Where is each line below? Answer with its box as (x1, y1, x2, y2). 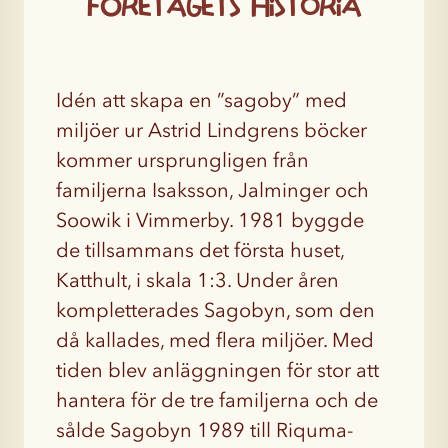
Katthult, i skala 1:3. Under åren (56, 268, 339, 292)
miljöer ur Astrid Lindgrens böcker (56, 118, 367, 142)
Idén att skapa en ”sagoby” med (56, 88, 347, 112)
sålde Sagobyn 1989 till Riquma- (56, 418, 353, 442)
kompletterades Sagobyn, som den (56, 298, 375, 322)
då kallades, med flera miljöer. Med (56, 328, 374, 352)
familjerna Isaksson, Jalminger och (56, 178, 369, 202)
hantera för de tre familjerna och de (56, 388, 378, 412)
